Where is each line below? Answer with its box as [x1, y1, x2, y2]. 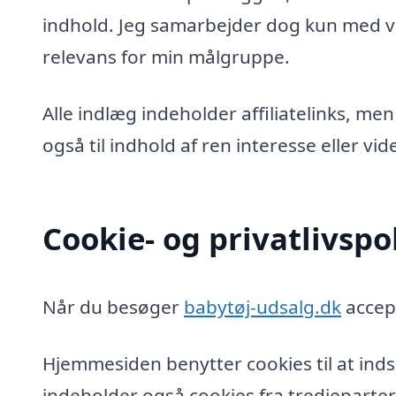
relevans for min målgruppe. [42, 44, 290, 70]
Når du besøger [42, 294, 184, 320]
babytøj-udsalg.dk [184, 294, 341, 320]
